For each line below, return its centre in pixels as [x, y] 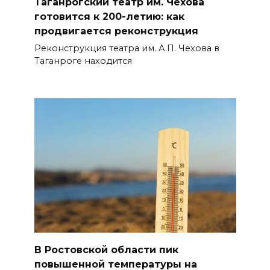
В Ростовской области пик [106, 250]
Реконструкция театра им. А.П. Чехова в [127, 48]
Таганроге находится [83, 61]
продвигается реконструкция [116, 31]
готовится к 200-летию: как [109, 16]
